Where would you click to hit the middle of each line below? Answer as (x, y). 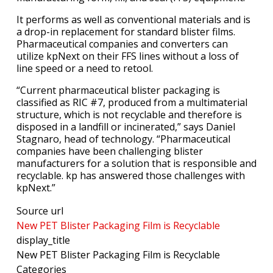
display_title (43, 240)
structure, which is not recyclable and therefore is (129, 115)
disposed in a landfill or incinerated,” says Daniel (126, 127)
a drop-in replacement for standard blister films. (126, 32)
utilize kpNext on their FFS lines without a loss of (128, 56)
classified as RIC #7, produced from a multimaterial (132, 103)
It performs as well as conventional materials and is (133, 20)
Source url (40, 211)
